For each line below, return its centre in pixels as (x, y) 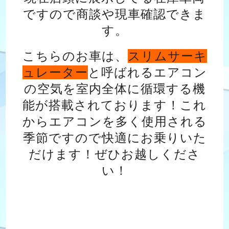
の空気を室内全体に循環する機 (114, 88)
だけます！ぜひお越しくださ (114, 154)
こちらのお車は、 (75, 56)
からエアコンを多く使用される (114, 121)
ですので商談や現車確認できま (114, 14)
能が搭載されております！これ (114, 105)
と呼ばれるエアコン (147, 72)
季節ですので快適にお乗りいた (114, 138)
